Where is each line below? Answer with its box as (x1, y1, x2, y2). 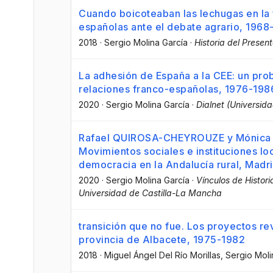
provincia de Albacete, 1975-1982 (79, 233, 245, 246)
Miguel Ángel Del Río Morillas (104, 250, 221, 261)
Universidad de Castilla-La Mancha (79, 188, 222, 199)
